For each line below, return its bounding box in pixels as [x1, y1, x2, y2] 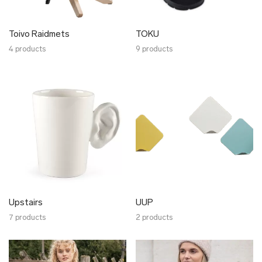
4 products [9, 46, 46, 53]
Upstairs [9, 199, 43, 208]
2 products [136, 214, 173, 222]
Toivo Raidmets [9, 30, 70, 39]
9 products [136, 46, 173, 53]
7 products [9, 214, 46, 222]
